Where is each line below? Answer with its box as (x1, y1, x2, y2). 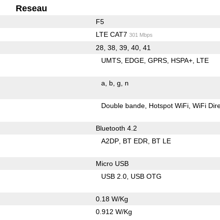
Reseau (16, 3, 48, 13)
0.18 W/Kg (95, 194, 128, 203)
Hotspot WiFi (149, 101, 189, 110)
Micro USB (95, 159, 129, 167)
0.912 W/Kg (95, 207, 132, 216)
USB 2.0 (101, 172, 127, 180)
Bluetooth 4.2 (95, 124, 137, 132)
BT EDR (123, 137, 148, 145)
